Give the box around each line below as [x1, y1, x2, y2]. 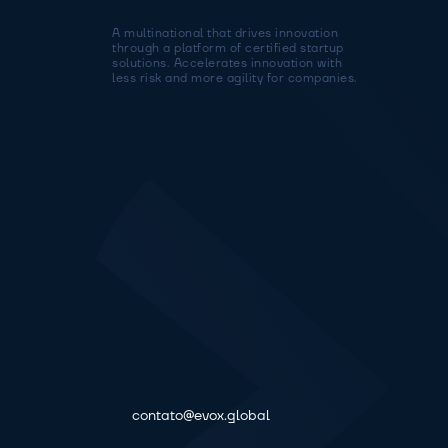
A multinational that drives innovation [112, 26, 338, 41]
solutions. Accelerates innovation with [112, 56, 342, 71]
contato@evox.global [132, 406, 270, 425]
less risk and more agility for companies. [112, 71, 358, 86]
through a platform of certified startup [112, 41, 344, 56]
